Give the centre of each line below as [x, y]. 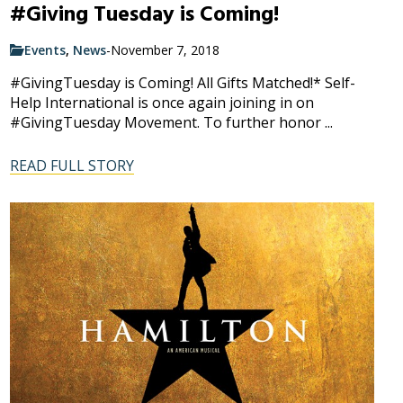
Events [45, 49]
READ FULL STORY [72, 165]
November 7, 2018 [165, 49]
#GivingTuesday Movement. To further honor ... [171, 122]
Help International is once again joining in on [161, 102]
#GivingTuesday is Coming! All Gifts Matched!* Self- [182, 82]
